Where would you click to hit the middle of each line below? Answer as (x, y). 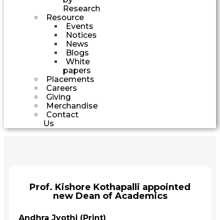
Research (82, 8)
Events (80, 26)
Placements (70, 79)
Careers (62, 88)
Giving (58, 97)
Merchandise (72, 106)
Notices (81, 35)
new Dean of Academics (110, 196)
